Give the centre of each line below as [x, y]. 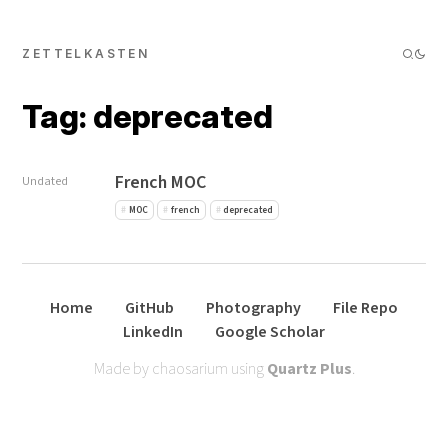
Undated [45, 180]
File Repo [365, 308]
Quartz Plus [309, 369]
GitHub [149, 308]
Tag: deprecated [148, 116]
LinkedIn [153, 332]
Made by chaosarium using [180, 369]
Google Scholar [270, 332]
